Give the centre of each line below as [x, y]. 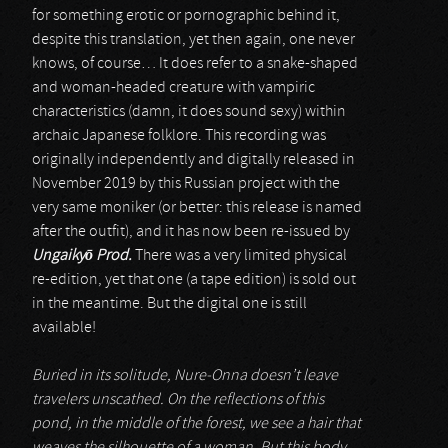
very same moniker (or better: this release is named [197, 208]
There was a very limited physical [239, 256]
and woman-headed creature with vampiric [173, 88]
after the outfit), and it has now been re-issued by [191, 232]
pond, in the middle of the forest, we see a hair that [196, 424]
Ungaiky [58, 256]
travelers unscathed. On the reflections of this [178, 400]
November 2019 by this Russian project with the [186, 184]
